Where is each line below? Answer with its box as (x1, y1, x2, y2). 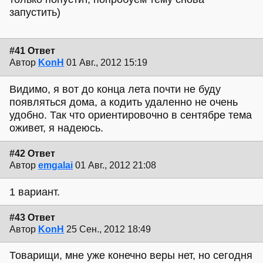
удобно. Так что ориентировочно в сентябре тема (9, 109, 252, 121)
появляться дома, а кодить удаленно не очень (9, 96, 238, 108)
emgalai (38, 160, 73, 171)
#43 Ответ (9, 212, 55, 222)
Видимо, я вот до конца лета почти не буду (9, 83, 221, 95)
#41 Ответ (9, 46, 55, 56)
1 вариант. (9, 186, 60, 198)
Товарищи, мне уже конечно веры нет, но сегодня (9, 249, 252, 262)
